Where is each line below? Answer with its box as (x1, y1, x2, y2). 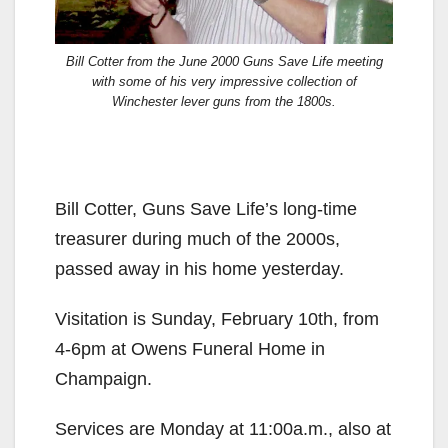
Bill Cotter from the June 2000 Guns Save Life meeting (65, 53, 383, 69)
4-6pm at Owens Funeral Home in (55, 338, 325, 359)
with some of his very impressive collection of (91, 73, 357, 89)
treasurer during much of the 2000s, (55, 228, 340, 249)
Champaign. (55, 368, 152, 389)
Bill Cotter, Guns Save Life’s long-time (55, 198, 357, 219)
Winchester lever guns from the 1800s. (112, 93, 336, 109)
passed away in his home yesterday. (55, 258, 344, 279)
